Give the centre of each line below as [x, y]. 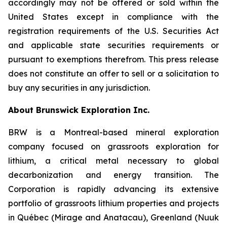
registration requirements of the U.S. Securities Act [113, 31]
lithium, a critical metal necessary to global [113, 161]
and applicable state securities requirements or [113, 45]
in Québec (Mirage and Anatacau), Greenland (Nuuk [113, 217]
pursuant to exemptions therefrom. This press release [113, 59]
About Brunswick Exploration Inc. [80, 110]
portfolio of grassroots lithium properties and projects [113, 203]
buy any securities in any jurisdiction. [79, 88]
